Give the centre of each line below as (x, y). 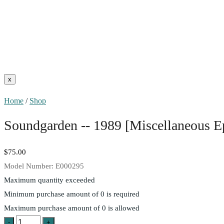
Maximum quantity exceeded (49, 180)
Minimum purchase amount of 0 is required (72, 194)
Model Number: (30, 166)
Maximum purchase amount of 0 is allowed (72, 208)
